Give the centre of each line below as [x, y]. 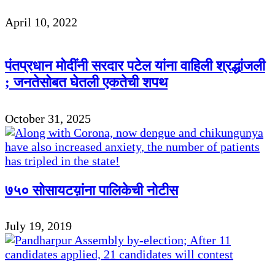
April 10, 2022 [41, 22]
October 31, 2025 [48, 118]
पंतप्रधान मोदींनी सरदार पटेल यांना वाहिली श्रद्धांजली [135, 66]
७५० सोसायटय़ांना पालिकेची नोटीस [91, 190]
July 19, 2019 [38, 226]
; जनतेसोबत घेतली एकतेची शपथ [86, 83]
